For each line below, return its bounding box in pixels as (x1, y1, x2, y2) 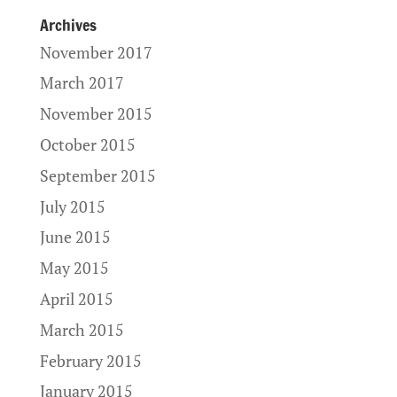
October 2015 (39, 135, 136, 155)
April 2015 (39, 288, 113, 309)
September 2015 (39, 165, 156, 186)
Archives (39, 12, 97, 36)
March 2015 (39, 319, 124, 340)
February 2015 (39, 350, 142, 371)
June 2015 (39, 227, 111, 248)
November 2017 (39, 42, 152, 63)
